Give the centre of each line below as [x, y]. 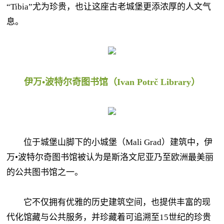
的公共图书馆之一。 [45, 172]
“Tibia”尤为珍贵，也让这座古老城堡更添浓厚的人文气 [109, 7]
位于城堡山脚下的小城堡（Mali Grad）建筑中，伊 [109, 142]
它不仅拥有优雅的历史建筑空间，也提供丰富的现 [108, 202]
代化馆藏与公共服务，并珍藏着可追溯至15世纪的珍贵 [109, 217]
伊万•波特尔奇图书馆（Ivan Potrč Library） [112, 82]
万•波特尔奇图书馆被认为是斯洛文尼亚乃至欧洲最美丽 [110, 157]
